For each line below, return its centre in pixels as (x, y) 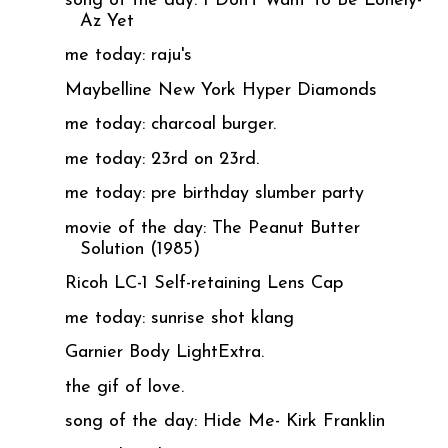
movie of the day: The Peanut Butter (212, 228)
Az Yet (106, 21)
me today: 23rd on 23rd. (161, 159)
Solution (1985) (139, 249)
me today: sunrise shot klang (179, 318)
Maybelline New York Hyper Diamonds (220, 90)
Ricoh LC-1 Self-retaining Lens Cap (203, 284)
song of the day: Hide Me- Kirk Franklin (224, 422)
